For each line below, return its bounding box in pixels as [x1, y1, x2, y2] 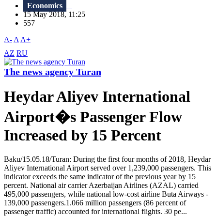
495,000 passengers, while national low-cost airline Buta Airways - [4, 189, 208, 198]
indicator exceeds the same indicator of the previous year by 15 [4, 172, 196, 181]
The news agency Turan [4, 66, 101, 77]
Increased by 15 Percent [4, 126, 161, 144]
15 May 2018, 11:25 [23, 10, 91, 19]
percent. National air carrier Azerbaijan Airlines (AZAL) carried [4, 181, 199, 189]
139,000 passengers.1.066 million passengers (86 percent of [4, 198, 186, 207]
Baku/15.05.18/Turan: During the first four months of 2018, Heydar [4, 155, 211, 163]
